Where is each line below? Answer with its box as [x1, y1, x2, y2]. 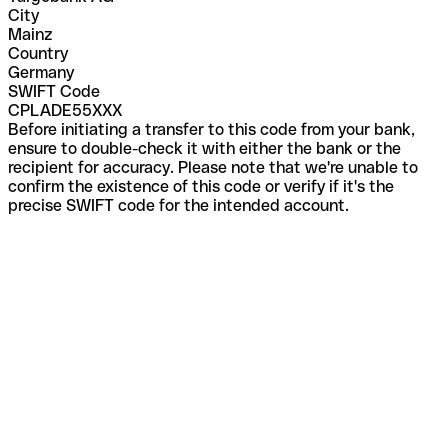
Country [8, 43, 68, 63]
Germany [8, 62, 74, 82]
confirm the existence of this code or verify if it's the [8, 176, 394, 196]
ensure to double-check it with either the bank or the [8, 138, 401, 158]
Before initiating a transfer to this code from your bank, [8, 119, 415, 139]
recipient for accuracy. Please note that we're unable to [8, 157, 418, 177]
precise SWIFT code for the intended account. [8, 195, 349, 215]
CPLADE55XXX [8, 100, 122, 120]
